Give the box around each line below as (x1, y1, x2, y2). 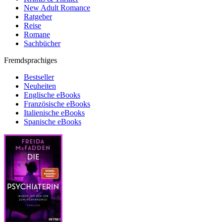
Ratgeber (24, 12, 52, 21)
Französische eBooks (24, 100, 90, 108)
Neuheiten (24, 82, 56, 90)
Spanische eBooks (24, 117, 81, 126)
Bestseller (24, 73, 54, 81)
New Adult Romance (24, 3, 90, 12)
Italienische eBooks (24, 109, 85, 117)
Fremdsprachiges (4, 56, 57, 64)
